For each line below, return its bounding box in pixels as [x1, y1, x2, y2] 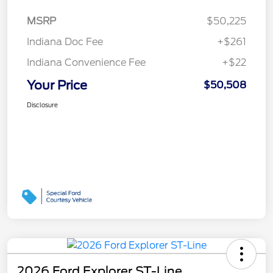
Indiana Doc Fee [27, 36, 103, 48]
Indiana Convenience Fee [27, 57, 146, 69]
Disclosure [27, 101, 58, 109]
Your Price [27, 78, 87, 93]
